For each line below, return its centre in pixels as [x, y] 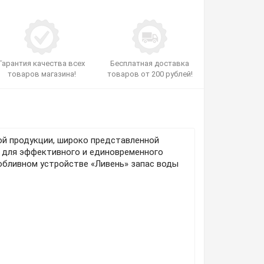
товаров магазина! [42, 74]
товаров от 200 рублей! [150, 74]
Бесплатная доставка [150, 63]
